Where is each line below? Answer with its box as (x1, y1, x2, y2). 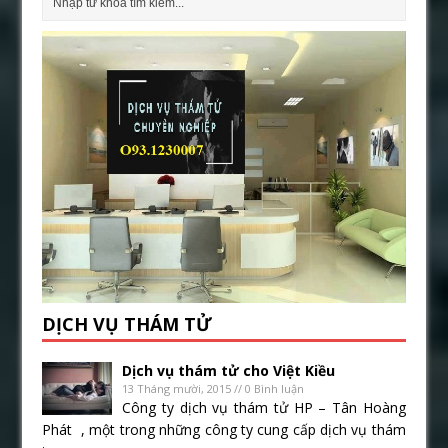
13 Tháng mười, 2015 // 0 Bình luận (122, 381, 305, 397)
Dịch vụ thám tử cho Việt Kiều (122, 361, 336, 381)
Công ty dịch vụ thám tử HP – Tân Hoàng (122, 398, 406, 418)
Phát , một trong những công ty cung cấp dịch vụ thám (42, 420, 406, 440)
